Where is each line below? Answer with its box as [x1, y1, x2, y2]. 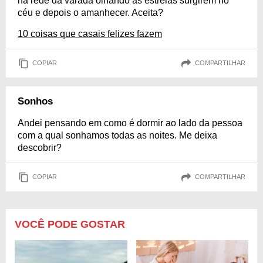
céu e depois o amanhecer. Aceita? [18, 7, 163, 18]
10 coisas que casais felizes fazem [18, 28, 162, 39]
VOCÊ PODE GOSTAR [15, 218, 125, 230]
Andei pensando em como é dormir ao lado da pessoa [18, 117, 242, 128]
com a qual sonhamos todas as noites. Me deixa [18, 130, 217, 140]
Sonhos [18, 95, 53, 107]
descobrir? [18, 142, 62, 153]
